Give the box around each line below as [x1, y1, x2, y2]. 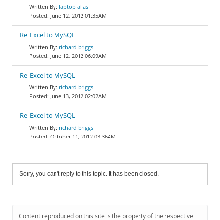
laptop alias [59, 3, 88, 10]
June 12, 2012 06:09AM [50, 52, 107, 59]
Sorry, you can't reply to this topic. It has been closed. [19, 170, 159, 177]
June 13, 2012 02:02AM [50, 92, 107, 100]
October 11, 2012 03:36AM [50, 133, 116, 140]
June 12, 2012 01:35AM [50, 12, 107, 19]
